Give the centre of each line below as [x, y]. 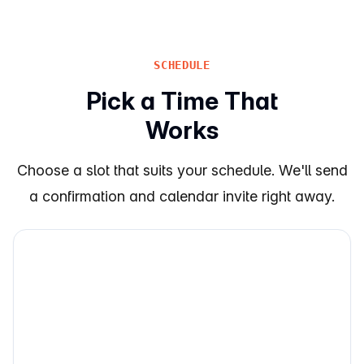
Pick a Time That [182, 101]
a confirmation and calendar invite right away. [182, 196]
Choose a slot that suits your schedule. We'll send [182, 170]
